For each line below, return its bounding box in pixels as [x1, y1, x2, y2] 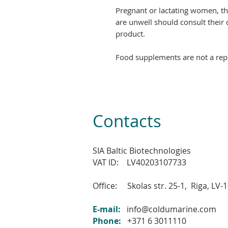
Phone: [93, 215, 123, 227]
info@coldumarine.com [127, 204, 216, 215]
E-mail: [93, 204, 121, 215]
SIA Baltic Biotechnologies [93, 145, 191, 157]
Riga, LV [191, 180, 220, 192]
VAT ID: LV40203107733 [93, 157, 186, 168]
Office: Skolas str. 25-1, [93, 180, 191, 192]
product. [116, 28, 145, 39]
